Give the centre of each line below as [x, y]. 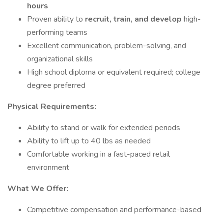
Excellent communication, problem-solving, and [107, 46]
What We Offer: [38, 189]
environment [48, 167]
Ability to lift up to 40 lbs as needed [89, 141]
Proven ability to [56, 19]
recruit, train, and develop [134, 19]
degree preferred [56, 85]
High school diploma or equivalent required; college [114, 72]
